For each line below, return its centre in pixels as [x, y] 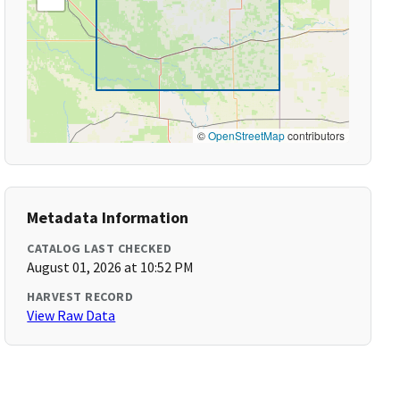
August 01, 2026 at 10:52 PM [111, 267]
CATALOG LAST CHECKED [100, 248]
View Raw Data [71, 315]
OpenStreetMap [246, 135]
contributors [314, 135]
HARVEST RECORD [80, 296]
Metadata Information [108, 217]
